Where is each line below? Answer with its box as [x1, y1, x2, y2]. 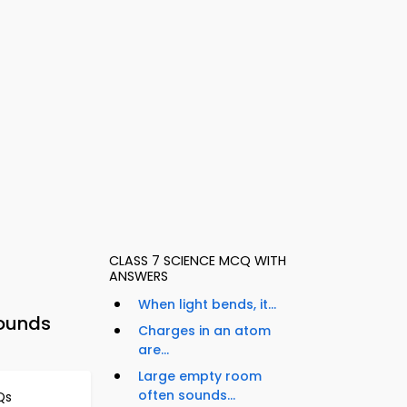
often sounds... [138, 386, 235, 405]
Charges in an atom [138, 322, 271, 341]
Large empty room [138, 367, 262, 386]
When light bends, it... [138, 295, 276, 314]
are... [138, 341, 169, 360]
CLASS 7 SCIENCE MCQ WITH [109, 252, 286, 271]
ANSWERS [109, 267, 168, 286]
